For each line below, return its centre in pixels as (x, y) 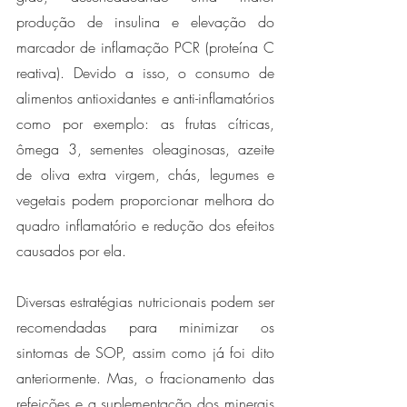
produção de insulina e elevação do (145, 21)
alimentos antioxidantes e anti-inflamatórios (145, 98)
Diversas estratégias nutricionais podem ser (145, 301)
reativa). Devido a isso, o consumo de (145, 72)
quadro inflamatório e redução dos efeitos (145, 225)
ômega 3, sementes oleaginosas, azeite (145, 149)
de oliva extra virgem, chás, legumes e (145, 174)
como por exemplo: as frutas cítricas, (145, 123)
